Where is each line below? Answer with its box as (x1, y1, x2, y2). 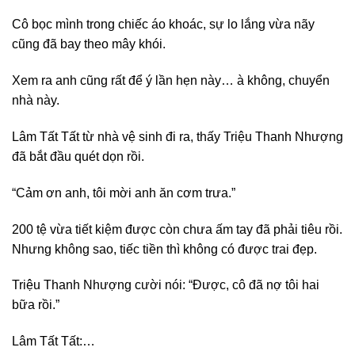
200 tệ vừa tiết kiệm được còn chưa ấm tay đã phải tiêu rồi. (12, 222, 342, 236)
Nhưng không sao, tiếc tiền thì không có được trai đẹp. (12, 242, 317, 256)
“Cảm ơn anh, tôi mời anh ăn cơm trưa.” (12, 185, 235, 200)
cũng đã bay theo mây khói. (12, 37, 166, 52)
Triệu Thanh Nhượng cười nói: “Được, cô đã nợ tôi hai (12, 278, 319, 292)
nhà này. (12, 94, 59, 108)
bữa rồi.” (12, 298, 59, 312)
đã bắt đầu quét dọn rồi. (12, 150, 144, 164)
